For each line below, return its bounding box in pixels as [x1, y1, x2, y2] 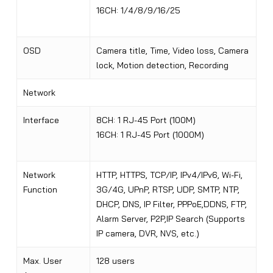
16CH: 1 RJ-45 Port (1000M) [96, 129, 204, 141]
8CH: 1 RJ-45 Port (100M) [96, 115, 198, 126]
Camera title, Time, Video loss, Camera [96, 45, 249, 57]
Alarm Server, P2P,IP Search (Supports [96, 213, 245, 225]
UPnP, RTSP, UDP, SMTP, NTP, [127, 184, 239, 196]
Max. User [23, 255, 62, 267]
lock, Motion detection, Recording [96, 60, 229, 71]
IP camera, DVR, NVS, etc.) [96, 228, 199, 239]
